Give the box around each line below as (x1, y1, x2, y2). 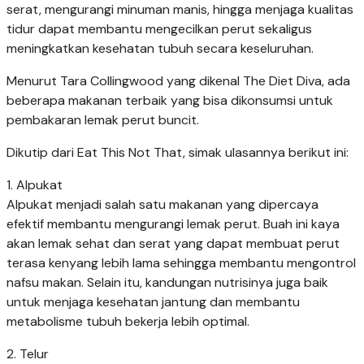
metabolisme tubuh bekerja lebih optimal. (6, 313, 249, 331)
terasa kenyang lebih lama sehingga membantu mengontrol (6, 254, 356, 272)
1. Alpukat (6, 176, 63, 194)
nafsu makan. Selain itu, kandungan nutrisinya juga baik (6, 274, 328, 292)
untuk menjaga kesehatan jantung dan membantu (6, 293, 300, 311)
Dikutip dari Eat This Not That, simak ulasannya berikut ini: (6, 144, 349, 162)
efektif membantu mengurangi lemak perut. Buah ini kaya (6, 215, 340, 233)
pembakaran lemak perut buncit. (6, 111, 199, 129)
